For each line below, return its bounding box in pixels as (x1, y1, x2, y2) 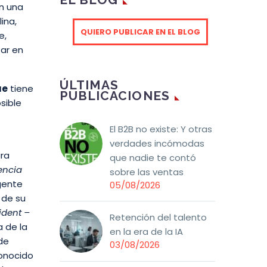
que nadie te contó (110, 151, 196, 164)
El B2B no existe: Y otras (110, 123, 212, 136)
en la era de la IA (110, 225, 183, 238)
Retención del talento (110, 211, 207, 224)
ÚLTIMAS (60, 77, 119, 93)
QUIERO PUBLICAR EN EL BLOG (80, 26, 200, 38)
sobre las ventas (110, 166, 184, 179)
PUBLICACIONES (60, 88, 170, 104)
